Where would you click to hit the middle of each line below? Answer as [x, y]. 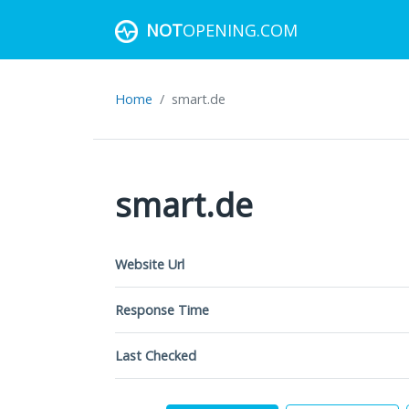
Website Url [150, 264]
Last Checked [156, 356]
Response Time [162, 310]
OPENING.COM [240, 30]
